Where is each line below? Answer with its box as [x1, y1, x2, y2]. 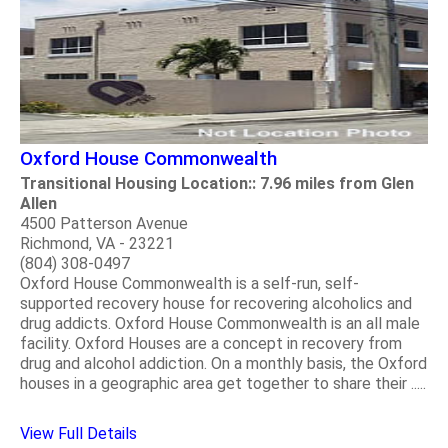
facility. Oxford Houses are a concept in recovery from [20, 334, 402, 354]
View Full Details [20, 424, 137, 444]
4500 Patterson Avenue [20, 214, 188, 234]
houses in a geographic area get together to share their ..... [20, 374, 426, 394]
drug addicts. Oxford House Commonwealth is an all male [20, 314, 420, 334]
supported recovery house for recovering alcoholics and [20, 294, 412, 314]
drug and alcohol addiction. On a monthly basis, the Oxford [20, 354, 427, 374]
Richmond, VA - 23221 [20, 234, 174, 254]
